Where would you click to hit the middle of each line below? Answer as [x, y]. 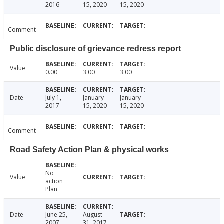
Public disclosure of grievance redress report [95, 49]
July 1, [53, 98]
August [92, 215]
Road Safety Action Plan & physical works [89, 150]
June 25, [56, 215]
